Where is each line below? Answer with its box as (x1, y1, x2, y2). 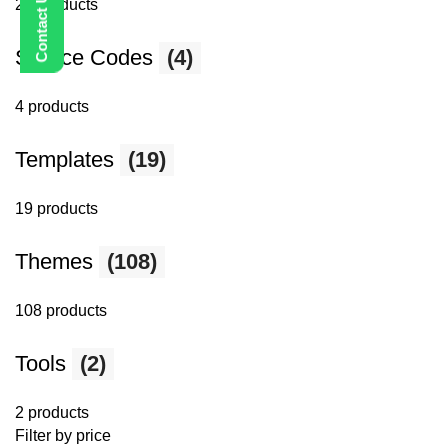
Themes (15, 249, 99, 274)
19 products (15, 200, 98, 217)
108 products (15, 302, 107, 319)
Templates (15, 147, 120, 172)
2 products (15, 404, 89, 421)
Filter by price (15, 427, 111, 444)
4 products (15, 98, 89, 115)
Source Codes (15, 45, 159, 70)
